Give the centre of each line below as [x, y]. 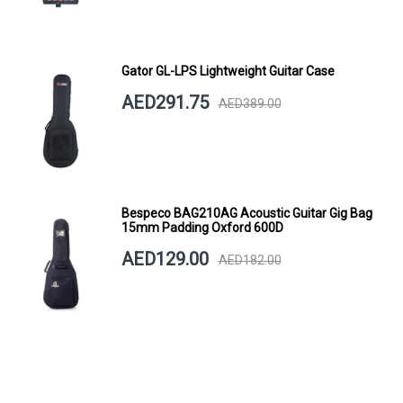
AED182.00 [250, 260]
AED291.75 [165, 103]
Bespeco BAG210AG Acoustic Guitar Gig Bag [246, 214]
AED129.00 [165, 260]
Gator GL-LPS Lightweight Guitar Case [228, 72]
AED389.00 [250, 103]
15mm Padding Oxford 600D [202, 228]
